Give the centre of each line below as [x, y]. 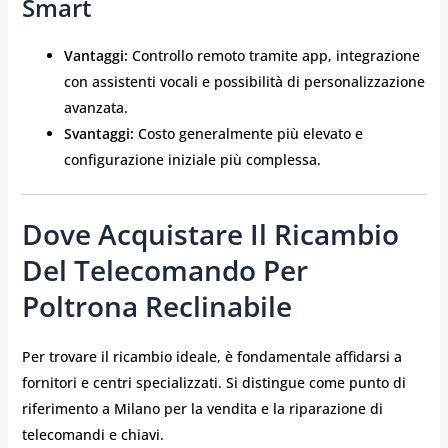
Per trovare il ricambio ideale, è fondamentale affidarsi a [211, 356]
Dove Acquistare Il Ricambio [210, 233]
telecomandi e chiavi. [92, 434]
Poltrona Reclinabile [156, 305]
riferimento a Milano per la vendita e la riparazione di [202, 408]
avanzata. [95, 107]
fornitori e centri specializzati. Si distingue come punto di [213, 382]
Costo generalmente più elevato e [248, 133]
